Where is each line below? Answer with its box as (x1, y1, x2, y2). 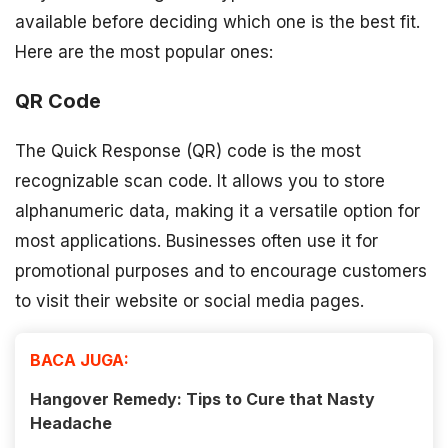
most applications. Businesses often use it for (15, 231, 378, 252)
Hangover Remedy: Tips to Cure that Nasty (30, 389, 375, 410)
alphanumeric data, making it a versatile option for (15, 201, 420, 222)
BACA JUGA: (30, 350, 129, 371)
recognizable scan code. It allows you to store (15, 171, 385, 192)
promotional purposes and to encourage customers (15, 261, 427, 282)
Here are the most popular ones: (15, 42, 273, 63)
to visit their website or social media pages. (15, 291, 364, 312)
